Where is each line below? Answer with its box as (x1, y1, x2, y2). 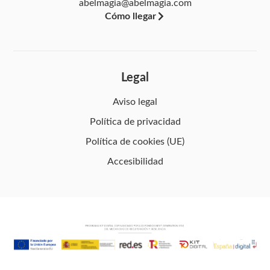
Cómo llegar (104, 11, 156, 22)
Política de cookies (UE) (86, 136, 184, 146)
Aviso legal (113, 96, 157, 107)
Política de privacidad (89, 116, 181, 127)
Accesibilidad (107, 156, 163, 166)
